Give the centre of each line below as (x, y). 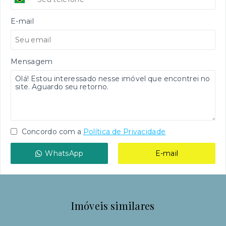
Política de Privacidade (124, 132)
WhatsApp (64, 153)
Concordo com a (51, 132)
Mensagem (32, 62)
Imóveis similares (113, 206)
